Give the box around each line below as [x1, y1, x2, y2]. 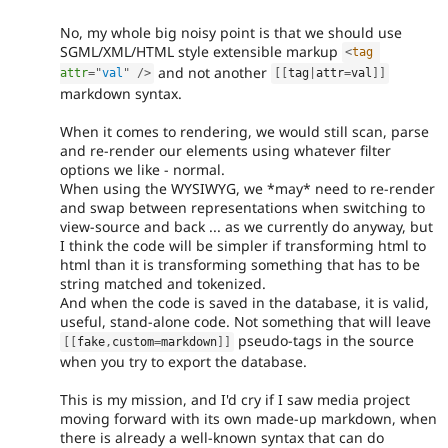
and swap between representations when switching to [60, 197, 425, 217]
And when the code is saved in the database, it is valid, [60, 292, 429, 312]
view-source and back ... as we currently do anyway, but [60, 216, 433, 236]
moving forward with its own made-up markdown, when [60, 409, 437, 429]
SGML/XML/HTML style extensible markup [60, 41, 342, 61]
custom [112, 334, 155, 349]
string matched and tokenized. [60, 273, 266, 293]
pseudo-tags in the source [234, 330, 415, 350]
